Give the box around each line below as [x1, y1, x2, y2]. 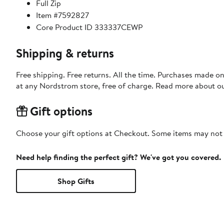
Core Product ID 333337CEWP [36, 21, 142, 32]
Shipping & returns [16, 44, 114, 61]
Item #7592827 [36, 9, 89, 20]
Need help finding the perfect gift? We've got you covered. [16, 151, 221, 162]
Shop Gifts [57, 175, 94, 186]
